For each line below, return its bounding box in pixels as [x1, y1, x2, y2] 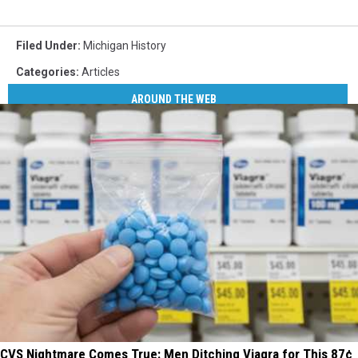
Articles [82, 65, 120, 78]
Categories [16, 65, 76, 78]
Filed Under [16, 38, 78, 52]
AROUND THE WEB [131, 93, 217, 106]
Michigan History [83, 38, 166, 52]
